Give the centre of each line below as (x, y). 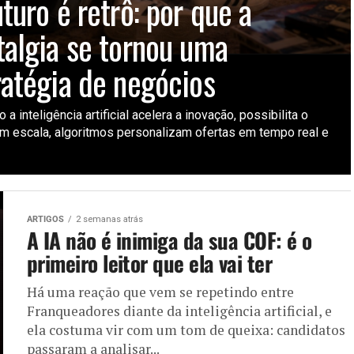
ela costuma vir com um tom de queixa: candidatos (186, 330)
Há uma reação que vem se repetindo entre (160, 292)
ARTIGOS (45, 219)
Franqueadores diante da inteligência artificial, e (179, 311)
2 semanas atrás (109, 219)
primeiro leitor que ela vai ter (150, 263)
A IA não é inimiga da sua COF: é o (169, 240)
